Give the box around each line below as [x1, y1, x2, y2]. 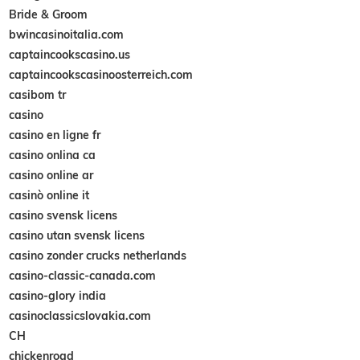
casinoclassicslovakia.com [9, 308, 152, 323]
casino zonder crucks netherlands [9, 247, 187, 263]
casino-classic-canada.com [9, 268, 157, 283]
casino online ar [9, 167, 94, 182]
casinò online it [9, 187, 90, 202]
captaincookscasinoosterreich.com [9, 67, 194, 82]
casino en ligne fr [9, 127, 101, 142]
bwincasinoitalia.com [9, 27, 125, 42]
